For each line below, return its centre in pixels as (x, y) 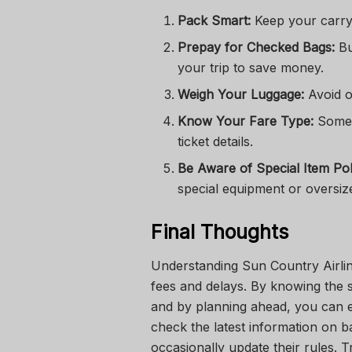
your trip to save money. (251, 67)
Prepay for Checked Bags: (257, 47)
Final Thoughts (220, 231)
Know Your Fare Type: (246, 121)
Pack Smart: (214, 20)
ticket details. (216, 141)
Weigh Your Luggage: (241, 94)
